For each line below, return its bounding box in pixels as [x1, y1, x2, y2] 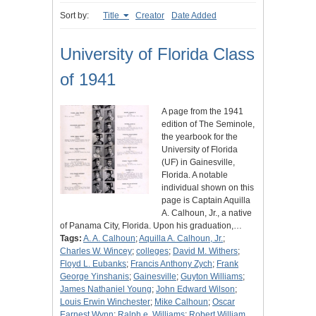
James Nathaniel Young [60, 284, 152, 295]
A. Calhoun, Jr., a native [162, 208, 252, 219]
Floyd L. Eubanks [60, 259, 126, 269]
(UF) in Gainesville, [162, 157, 235, 168]
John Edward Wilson [156, 284, 235, 295]
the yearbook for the [162, 132, 238, 142]
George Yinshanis [60, 272, 129, 282]
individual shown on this [162, 183, 254, 193]
